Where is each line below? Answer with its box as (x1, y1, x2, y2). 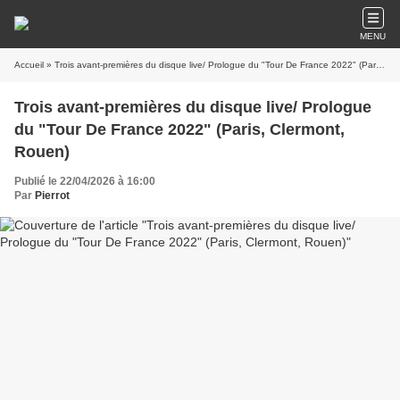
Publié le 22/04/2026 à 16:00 (14, 175, 155, 187)
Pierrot (35, 189, 70, 202)
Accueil (14, 60, 44, 70)
